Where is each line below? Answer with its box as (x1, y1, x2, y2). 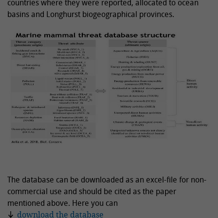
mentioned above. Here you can (7, 198, 118, 209)
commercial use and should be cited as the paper (7, 186, 176, 197)
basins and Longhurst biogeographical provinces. (7, 9, 174, 20)
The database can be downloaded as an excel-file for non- (7, 174, 206, 185)
